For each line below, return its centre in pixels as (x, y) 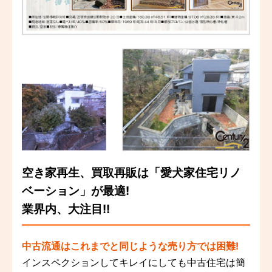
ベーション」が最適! (76, 190)
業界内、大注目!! (66, 209)
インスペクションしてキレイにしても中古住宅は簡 (134, 262)
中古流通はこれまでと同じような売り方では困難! (130, 246)
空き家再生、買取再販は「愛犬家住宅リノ (131, 172)
